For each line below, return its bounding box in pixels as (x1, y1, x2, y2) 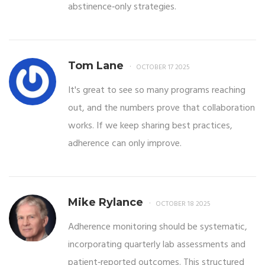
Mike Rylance (68, 195, 143, 209)
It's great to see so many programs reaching (68, 82, 245, 98)
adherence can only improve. (68, 135, 182, 151)
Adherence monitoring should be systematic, (68, 219, 247, 235)
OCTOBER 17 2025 (136, 61, 190, 73)
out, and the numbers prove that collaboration (68, 100, 255, 116)
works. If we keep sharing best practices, (68, 118, 232, 134)
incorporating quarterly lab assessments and (68, 237, 245, 253)
